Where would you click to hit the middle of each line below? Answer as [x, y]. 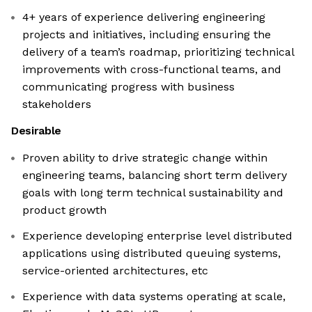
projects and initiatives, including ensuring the [147, 35]
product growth [64, 210]
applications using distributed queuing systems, [151, 253]
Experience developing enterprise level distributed [157, 236]
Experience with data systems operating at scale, [154, 297]
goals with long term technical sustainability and [153, 193]
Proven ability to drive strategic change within [145, 158]
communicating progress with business [128, 87]
